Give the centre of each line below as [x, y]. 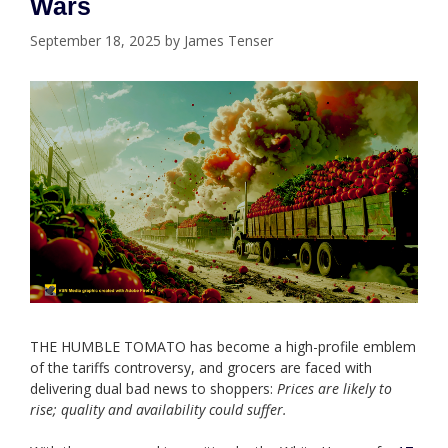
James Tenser [228, 41]
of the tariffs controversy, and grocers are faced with [201, 368]
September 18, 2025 [95, 41]
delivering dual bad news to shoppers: [153, 389]
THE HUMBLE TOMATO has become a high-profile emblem [223, 347]
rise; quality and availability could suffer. [158, 410]
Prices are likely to [334, 389]
